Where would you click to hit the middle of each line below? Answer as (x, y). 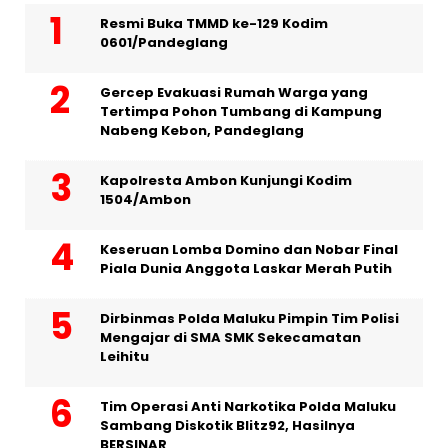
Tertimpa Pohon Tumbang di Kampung (241, 112)
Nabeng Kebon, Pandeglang (202, 131)
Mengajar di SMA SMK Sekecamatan (230, 338)
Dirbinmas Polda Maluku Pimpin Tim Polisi (249, 319)
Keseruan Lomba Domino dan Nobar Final (249, 250)
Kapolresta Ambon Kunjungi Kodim (226, 181)
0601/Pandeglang (164, 43)
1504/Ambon (145, 200)
